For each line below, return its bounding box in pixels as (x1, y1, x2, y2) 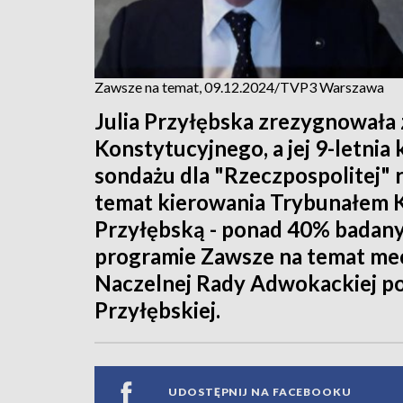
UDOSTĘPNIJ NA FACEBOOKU (168, 385, 352, 399)
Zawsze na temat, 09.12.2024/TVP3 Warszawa (94, 77, 384, 95)
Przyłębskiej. (94, 296, 220, 323)
